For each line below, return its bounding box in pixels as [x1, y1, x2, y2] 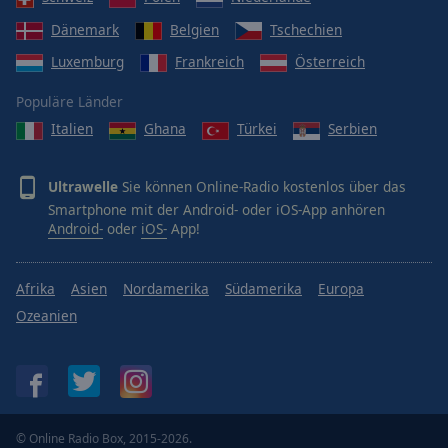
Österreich [295, 52, 365, 71]
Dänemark [51, 19, 119, 39]
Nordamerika [123, 278, 209, 298]
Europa [318, 278, 364, 298]
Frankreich [175, 52, 244, 71]
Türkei [237, 119, 277, 139]
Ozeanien [16, 305, 77, 325]
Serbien [328, 119, 377, 139]
